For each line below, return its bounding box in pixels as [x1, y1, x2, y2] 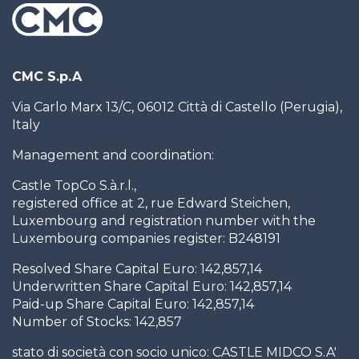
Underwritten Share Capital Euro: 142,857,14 [12, 279, 292, 295]
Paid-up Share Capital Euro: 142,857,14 [12, 296, 254, 313]
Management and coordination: [12, 147, 214, 163]
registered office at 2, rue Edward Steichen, [12, 196, 290, 212]
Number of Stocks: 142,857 [12, 314, 182, 330]
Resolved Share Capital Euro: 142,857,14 [12, 261, 262, 277]
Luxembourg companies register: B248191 [12, 231, 280, 247]
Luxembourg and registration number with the [12, 213, 316, 229]
